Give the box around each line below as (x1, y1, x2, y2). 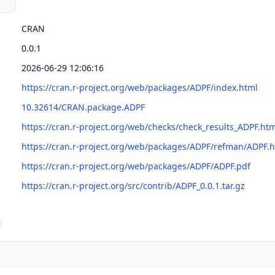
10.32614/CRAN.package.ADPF (21, 101, 145, 113)
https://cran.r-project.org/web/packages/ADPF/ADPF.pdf (21, 160, 250, 172)
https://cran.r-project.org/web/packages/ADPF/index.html (21, 82, 258, 93)
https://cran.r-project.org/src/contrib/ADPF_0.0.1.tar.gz (21, 180, 245, 192)
